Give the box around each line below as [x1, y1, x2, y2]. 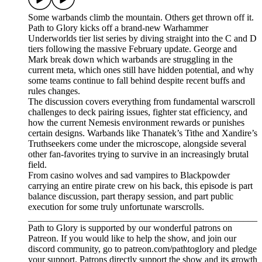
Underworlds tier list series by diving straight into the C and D [28, 33, 257, 44]
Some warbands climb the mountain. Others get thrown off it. [28, 12, 254, 23]
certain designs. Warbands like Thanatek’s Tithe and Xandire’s [28, 128, 257, 139]
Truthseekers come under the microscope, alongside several [28, 139, 246, 149]
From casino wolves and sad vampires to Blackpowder [28, 170, 230, 181]
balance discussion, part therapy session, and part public [28, 191, 233, 202]
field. [28, 160, 47, 170]
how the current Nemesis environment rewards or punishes [28, 118, 244, 128]
